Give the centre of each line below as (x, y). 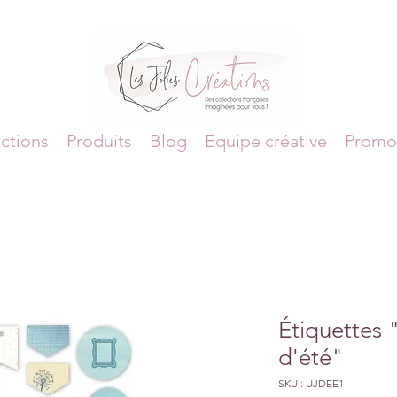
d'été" (311, 357)
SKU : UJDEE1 (311, 383)
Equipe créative (266, 140)
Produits (99, 140)
